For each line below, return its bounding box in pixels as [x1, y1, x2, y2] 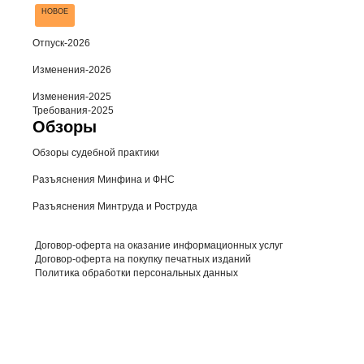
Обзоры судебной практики [32, 147, 159, 159]
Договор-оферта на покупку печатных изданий [32, 253, 251, 266]
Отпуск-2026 [32, 37, 90, 50]
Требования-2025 [32, 105, 114, 117]
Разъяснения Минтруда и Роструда [32, 201, 197, 213]
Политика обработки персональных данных [32, 267, 238, 279]
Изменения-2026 [32, 64, 111, 76]
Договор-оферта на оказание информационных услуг [32, 240, 283, 252]
